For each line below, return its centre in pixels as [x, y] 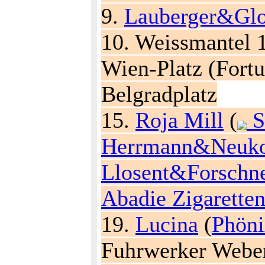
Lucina [167, 224]
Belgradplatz [159, 94]
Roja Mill [180, 120]
